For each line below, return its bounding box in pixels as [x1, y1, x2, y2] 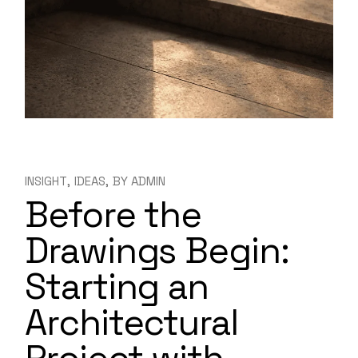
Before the [25, 192, 202, 238]
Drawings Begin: [25, 228, 289, 274]
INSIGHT [25, 173, 68, 189]
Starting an [25, 264, 209, 310]
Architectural [25, 300, 238, 346]
